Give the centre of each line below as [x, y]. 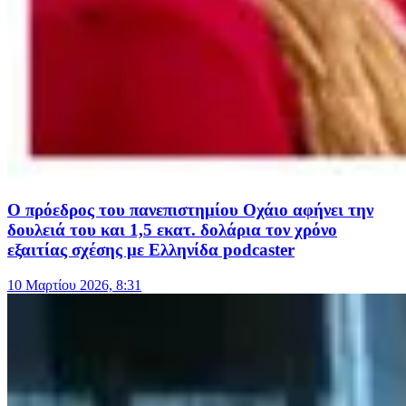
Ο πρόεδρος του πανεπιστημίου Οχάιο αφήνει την [190, 210]
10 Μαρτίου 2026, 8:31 [74, 285]
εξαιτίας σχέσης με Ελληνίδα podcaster [151, 250]
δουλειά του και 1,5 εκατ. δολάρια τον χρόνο [172, 230]
